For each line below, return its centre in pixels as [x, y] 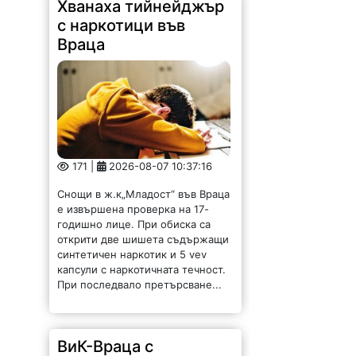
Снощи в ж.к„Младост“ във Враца [145, 194]
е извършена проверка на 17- [133, 209]
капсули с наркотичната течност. [142, 270]
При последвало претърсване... [140, 285]
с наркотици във [122, 25]
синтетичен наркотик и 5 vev [132, 255]
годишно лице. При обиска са [134, 224]
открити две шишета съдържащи [143, 240]
